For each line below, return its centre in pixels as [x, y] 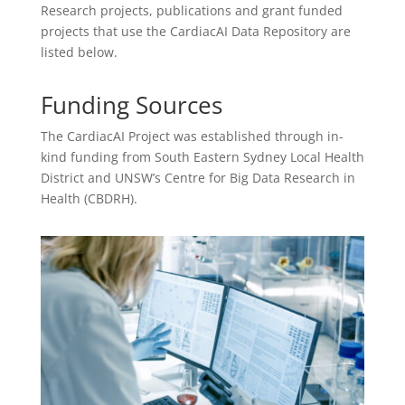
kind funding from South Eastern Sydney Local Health [202, 157]
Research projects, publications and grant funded [191, 10]
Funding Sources [131, 105]
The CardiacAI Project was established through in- [192, 136]
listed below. [79, 52]
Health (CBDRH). [89, 198]
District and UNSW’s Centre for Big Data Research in [198, 178]
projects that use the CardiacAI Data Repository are [195, 31]
